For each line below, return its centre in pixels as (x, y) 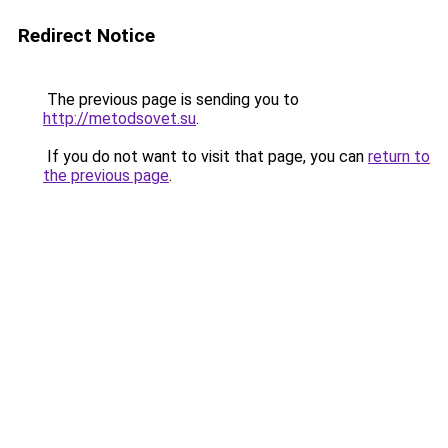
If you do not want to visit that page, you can (205, 156)
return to (399, 156)
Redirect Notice (86, 35)
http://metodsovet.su (119, 118)
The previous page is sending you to (171, 99)
